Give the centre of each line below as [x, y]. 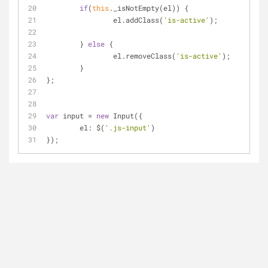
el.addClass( [138, 20]
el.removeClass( [144, 56]
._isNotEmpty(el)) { [149, 8]
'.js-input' [128, 127]
